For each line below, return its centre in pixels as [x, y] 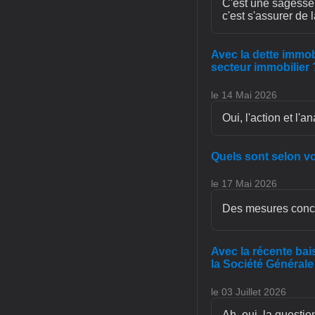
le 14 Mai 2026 [244, 95]
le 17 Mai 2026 [244, 184]
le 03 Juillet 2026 [249, 291]
